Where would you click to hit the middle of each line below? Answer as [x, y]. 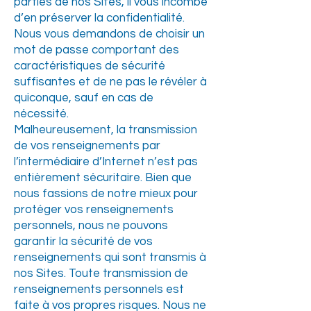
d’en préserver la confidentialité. [99, 18]
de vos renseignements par [87, 146]
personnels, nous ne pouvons [91, 226]
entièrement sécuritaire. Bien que [103, 178]
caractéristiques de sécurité [90, 66]
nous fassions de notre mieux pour [106, 194]
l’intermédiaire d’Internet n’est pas [106, 162]
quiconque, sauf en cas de [84, 98]
